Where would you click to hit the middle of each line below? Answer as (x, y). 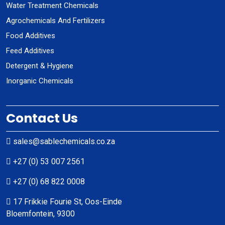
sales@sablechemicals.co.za (63, 142)
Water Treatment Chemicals (52, 6)
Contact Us (42, 119)
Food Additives (31, 36)
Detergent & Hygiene (40, 66)
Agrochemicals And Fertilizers (55, 21)
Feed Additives (30, 51)
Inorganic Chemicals (40, 81)
